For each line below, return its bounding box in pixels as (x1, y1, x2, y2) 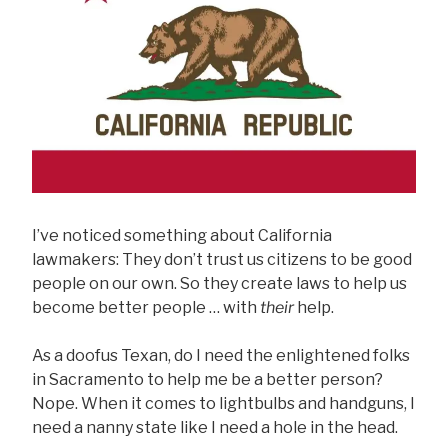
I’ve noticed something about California (32, 226, 332, 246)
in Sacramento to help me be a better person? (32, 370, 383, 390)
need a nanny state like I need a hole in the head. (32, 418, 398, 438)
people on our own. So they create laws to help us (32, 274, 407, 294)
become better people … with (32, 298, 260, 318)
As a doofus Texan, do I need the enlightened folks (32, 346, 410, 366)
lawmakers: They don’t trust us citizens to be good (32, 250, 412, 270)
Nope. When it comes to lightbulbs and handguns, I (32, 394, 415, 414)
